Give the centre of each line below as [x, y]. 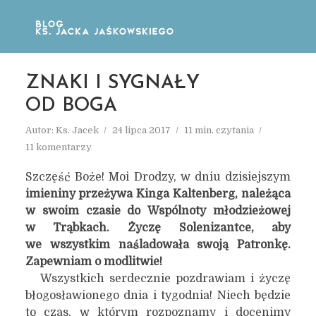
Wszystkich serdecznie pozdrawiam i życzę [158, 279]
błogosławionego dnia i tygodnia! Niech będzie [158, 296]
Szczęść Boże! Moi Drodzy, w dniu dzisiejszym [158, 177]
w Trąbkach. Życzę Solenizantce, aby [158, 228]
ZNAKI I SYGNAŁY [112, 84]
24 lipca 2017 [141, 130]
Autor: [40, 130]
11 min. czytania [219, 130]
